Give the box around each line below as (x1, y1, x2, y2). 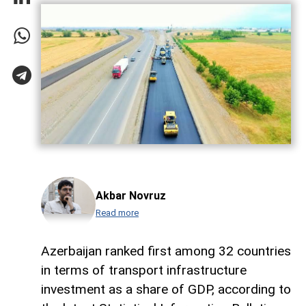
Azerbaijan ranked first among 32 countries (41, 243, 291, 260)
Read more (96, 208, 139, 219)
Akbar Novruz (96, 189, 166, 203)
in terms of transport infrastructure (41, 262, 247, 279)
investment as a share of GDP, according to (41, 281, 291, 298)
